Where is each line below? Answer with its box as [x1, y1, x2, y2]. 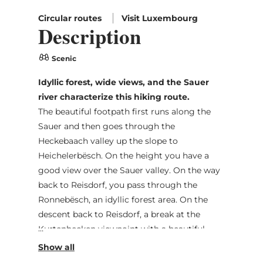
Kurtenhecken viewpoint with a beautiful [38, 223, 205, 234]
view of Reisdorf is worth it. [38, 238, 150, 249]
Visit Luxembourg [121, 12, 198, 23]
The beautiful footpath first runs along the [38, 106, 211, 117]
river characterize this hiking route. [38, 91, 190, 102]
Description [38, 21, 141, 51]
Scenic [49, 53, 76, 63]
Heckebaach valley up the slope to [38, 135, 178, 146]
